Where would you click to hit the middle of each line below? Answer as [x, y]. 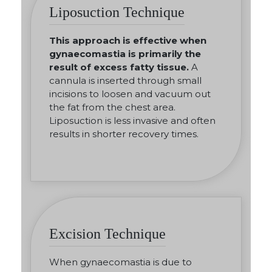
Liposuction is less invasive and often [132, 121]
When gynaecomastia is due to [121, 262]
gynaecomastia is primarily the [125, 54]
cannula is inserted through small [125, 81]
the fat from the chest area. [112, 107]
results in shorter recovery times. [124, 134]
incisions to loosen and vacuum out [130, 94]
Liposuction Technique [117, 12]
